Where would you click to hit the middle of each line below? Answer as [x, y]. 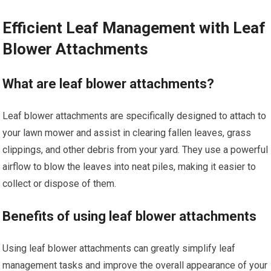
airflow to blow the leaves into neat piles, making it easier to [129, 166]
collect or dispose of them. [60, 183]
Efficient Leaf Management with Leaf [134, 28]
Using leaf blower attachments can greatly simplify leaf [119, 248]
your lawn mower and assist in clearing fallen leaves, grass [127, 132]
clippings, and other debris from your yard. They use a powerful [135, 149]
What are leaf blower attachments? [109, 83]
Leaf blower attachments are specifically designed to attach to [135, 116]
